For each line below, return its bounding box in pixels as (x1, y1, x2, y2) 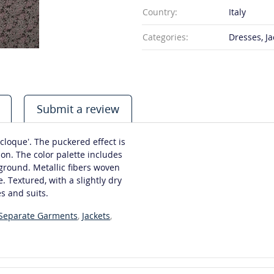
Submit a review (37, 102, 119, 116)
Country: (143, 6, 177, 18)
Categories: (143, 31, 188, 43)
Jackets (82, 210, 110, 221)
